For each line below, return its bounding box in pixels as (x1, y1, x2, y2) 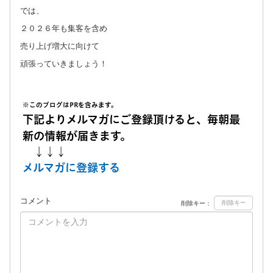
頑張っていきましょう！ (20, 58, 107, 68)
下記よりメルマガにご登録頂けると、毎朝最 (23, 112, 240, 127)
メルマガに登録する (23, 160, 120, 175)
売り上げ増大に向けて (20, 41, 99, 51)
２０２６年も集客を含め (20, 23, 107, 33)
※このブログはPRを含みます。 (23, 100, 118, 109)
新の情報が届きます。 (23, 128, 131, 143)
